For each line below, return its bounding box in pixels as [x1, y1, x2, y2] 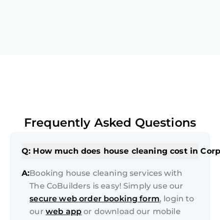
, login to [159, 194, 194, 204]
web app [45, 207, 82, 217]
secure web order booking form [29, 194, 160, 204]
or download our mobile [82, 207, 181, 217]
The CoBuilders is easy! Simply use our [29, 181, 184, 191]
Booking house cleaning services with [29, 168, 183, 178]
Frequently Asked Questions [24, 115, 196, 130]
